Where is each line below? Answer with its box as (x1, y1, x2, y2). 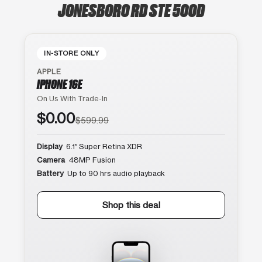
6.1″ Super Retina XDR (64, 142, 142, 151)
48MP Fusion (67, 155, 116, 164)
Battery (37, 168, 63, 178)
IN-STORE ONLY (44, 49, 99, 57)
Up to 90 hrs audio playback (65, 168, 165, 178)
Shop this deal (102, 199, 160, 211)
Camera (37, 155, 65, 164)
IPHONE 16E (37, 75, 82, 91)
